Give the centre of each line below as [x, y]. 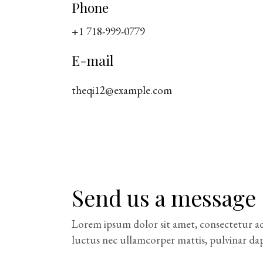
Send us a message [164, 197]
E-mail [92, 60]
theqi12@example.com [122, 90]
